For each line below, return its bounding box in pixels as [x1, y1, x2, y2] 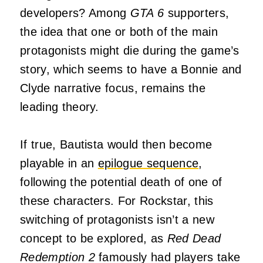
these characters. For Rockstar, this [20, 194, 214, 207]
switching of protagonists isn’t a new [20, 213, 214, 226]
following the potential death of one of [20, 175, 222, 188]
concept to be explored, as [20, 231, 167, 245]
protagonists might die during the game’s [20, 43, 240, 57]
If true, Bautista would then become [20, 137, 213, 151]
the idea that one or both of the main [20, 25, 218, 38]
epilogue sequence [97, 156, 199, 170]
